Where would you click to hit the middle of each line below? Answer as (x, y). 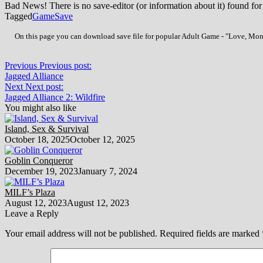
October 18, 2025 (37, 139)
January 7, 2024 (108, 171)
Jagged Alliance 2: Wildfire (55, 97)
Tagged (18, 16)
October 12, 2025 (102, 139)
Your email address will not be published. (81, 233)
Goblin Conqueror (39, 160)
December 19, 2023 (41, 171)
